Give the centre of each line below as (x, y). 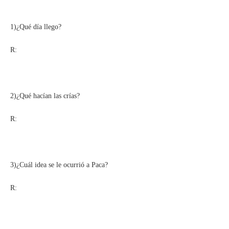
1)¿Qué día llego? (36, 27)
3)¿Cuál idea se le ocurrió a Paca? (59, 165)
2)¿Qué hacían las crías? (45, 96)
